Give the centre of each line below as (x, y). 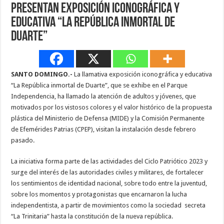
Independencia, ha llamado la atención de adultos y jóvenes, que (104, 96)
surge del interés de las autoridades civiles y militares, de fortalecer (107, 172)
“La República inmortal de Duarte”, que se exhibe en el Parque (99, 85)
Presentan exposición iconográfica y (95, 9)
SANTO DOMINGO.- (42, 74)
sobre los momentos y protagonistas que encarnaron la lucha (99, 194)
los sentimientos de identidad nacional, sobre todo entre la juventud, (109, 183)
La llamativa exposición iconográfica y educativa (142, 74)
